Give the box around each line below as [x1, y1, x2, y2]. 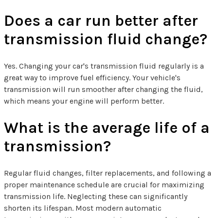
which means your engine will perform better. [4, 96, 164, 106]
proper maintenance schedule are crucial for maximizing [4, 180, 204, 190]
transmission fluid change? [4, 30, 207, 49]
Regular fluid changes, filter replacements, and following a [4, 168, 211, 178]
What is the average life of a [4, 119, 210, 137]
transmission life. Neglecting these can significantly [4, 192, 187, 201]
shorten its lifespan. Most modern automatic [4, 203, 162, 213]
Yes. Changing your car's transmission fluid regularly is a [4, 61, 204, 71]
